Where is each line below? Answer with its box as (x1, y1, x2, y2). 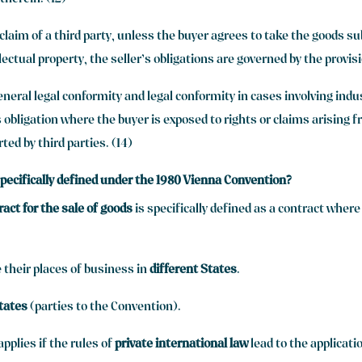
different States (149, 260, 238, 280)
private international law (115, 335, 249, 355)
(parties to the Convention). (27, 297, 182, 318)
